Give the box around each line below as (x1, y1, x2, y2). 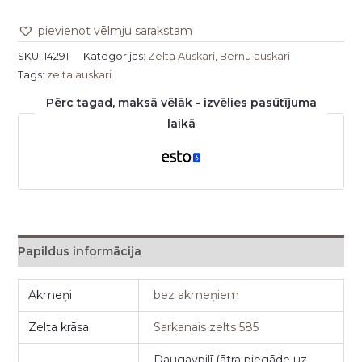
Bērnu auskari (219, 50, 290, 63)
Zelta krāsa (28, 320, 90, 335)
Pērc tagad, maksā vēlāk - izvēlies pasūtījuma (45, 95, 317, 111)
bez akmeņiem (154, 288, 240, 303)
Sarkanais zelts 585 (154, 320, 259, 335)
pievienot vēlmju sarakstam (37, 23, 192, 38)
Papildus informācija (17, 244, 141, 259)
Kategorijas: (82, 50, 148, 63)
